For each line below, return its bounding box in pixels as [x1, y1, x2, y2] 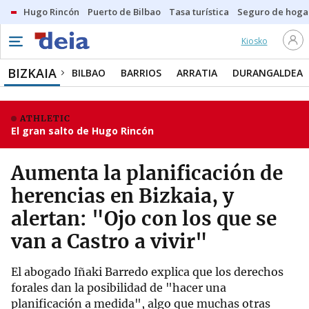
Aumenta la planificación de [11, 161, 283, 186]
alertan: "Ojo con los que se [11, 206, 277, 231]
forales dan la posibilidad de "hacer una [11, 281, 226, 295]
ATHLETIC [20, 113, 70, 123]
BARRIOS [121, 66, 161, 79]
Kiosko [241, 35, 268, 47]
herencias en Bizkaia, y [11, 183, 234, 208]
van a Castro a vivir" [11, 229, 208, 254]
